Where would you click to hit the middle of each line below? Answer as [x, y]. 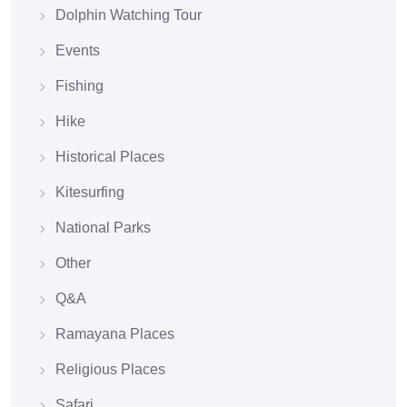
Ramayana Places [115, 333]
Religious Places [110, 369]
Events [78, 50]
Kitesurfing [90, 192]
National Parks [103, 227]
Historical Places [110, 156]
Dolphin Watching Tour [129, 15]
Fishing [79, 85]
